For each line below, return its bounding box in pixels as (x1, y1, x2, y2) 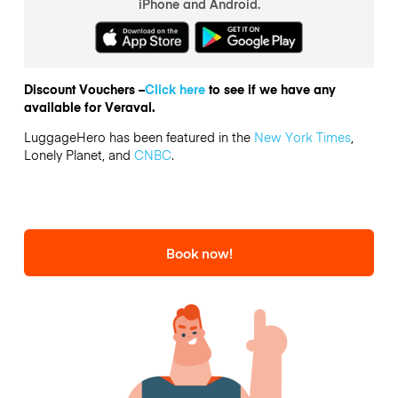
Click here (144, 79, 205, 98)
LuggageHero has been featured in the (23, 128, 254, 147)
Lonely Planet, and (23, 146, 134, 164)
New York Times (253, 128, 351, 147)
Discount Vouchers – (23, 79, 145, 98)
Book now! (165, 243, 233, 262)
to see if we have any (204, 79, 336, 98)
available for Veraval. (23, 97, 155, 115)
